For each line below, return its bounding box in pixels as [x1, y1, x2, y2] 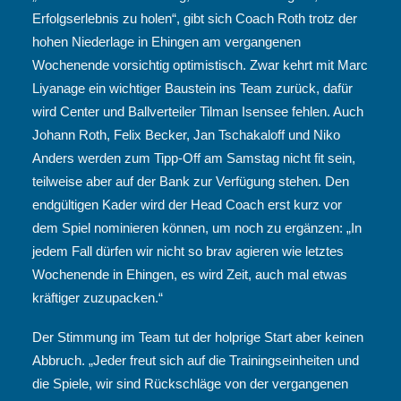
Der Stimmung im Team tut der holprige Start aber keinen [32, 329, 363, 345]
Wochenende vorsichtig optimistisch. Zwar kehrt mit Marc [32, 57, 368, 73]
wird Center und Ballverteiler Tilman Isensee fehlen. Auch [32, 104, 363, 119]
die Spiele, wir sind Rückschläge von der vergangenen [32, 376, 348, 391]
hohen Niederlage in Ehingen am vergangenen [32, 34, 301, 49]
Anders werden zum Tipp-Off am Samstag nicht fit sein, [32, 150, 355, 166]
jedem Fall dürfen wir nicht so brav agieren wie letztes [32, 243, 344, 259]
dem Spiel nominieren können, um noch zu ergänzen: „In [32, 220, 362, 235]
